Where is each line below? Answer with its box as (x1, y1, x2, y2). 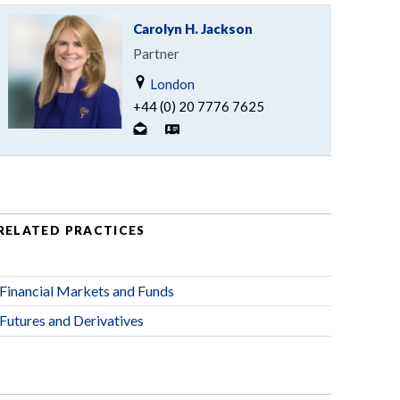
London (146, 75, 195, 92)
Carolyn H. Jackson (132, 20, 253, 37)
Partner (132, 45, 179, 62)
